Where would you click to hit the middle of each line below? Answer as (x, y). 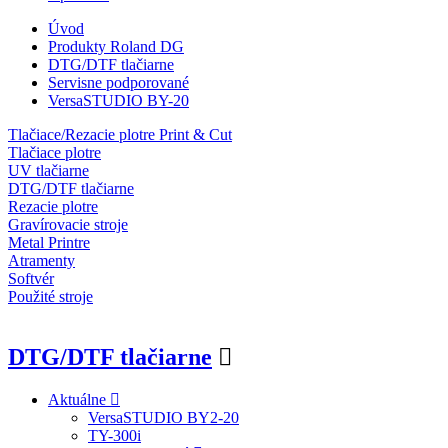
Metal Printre (49, 242)
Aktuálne (77, 399)
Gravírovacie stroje (68, 224)
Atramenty (41, 260)
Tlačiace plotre (54, 152)
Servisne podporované (118, 82)
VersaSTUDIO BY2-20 (163, 417)
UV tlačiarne (48, 170)
